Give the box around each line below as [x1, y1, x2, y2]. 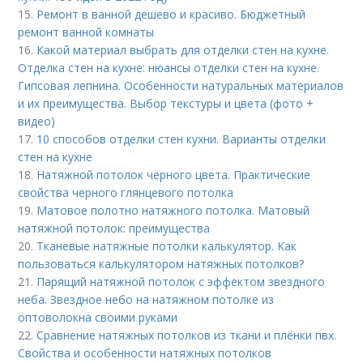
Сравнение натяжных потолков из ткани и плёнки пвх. [36, 327, 337, 343]
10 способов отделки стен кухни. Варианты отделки [36, 131, 327, 147]
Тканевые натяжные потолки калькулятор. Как [36, 238, 297, 254]
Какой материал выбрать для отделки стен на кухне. [36, 42, 330, 58]
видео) [18, 113, 56, 129]
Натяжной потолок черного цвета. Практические [36, 167, 311, 182]
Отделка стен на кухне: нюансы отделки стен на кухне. [18, 60, 320, 75]
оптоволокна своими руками [18, 310, 178, 325]
